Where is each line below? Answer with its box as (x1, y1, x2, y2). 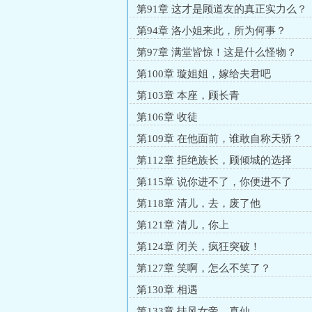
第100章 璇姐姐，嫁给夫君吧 (136, 68, 271, 79)
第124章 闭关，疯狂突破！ (136, 241, 260, 252)
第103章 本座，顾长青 (136, 90, 240, 101)
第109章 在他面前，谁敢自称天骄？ (136, 133, 302, 144)
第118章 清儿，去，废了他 (136, 198, 260, 209)
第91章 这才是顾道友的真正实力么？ (136, 3, 307, 15)
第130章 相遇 (136, 284, 198, 295)
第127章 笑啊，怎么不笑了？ (136, 263, 271, 274)
